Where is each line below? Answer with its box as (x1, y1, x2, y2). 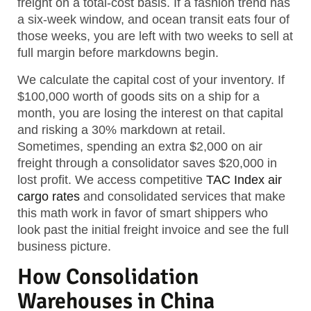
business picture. (17, 239, 111, 253)
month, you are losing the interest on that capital (17, 106, 283, 120)
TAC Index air (206, 172, 282, 187)
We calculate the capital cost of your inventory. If (17, 72, 285, 87)
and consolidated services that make (80, 189, 285, 203)
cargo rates (17, 189, 80, 203)
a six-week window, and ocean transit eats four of (17, 12, 289, 27)
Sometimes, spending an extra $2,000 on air (17, 139, 262, 153)
